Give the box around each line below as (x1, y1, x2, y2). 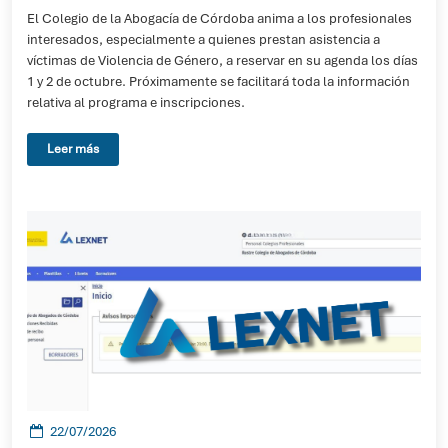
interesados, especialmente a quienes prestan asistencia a (27, 31, 380, 48)
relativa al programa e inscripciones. (27, 94, 245, 111)
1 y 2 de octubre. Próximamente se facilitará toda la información (27, 73, 410, 90)
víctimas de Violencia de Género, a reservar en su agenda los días (27, 52, 418, 69)
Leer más (47, 141, 99, 157)
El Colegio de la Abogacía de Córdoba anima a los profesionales (27, 10, 412, 27)
